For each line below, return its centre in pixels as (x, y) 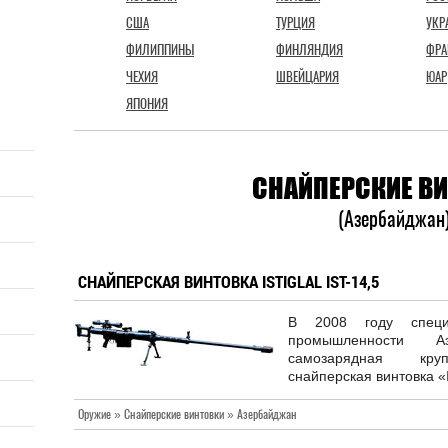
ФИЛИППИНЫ (160, 49)
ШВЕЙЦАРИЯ (307, 76)
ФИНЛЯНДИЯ (309, 49)
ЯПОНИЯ (147, 103)
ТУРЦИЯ (295, 22)
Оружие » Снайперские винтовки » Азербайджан (187, 414)
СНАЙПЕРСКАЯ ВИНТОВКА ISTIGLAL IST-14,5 (228, 281)
